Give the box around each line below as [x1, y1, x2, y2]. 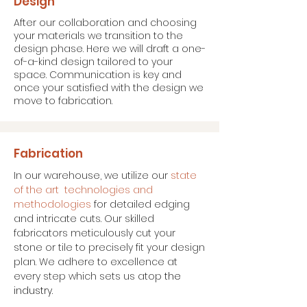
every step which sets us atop [14, 269, 162, 283]
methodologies [14, 197, 91, 211]
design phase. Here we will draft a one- [14, 42, 206, 56]
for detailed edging [91, 197, 190, 211]
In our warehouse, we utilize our [14, 169, 171, 182]
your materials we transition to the [14, 29, 183, 42]
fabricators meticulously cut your [14, 226, 175, 240]
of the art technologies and [14, 183, 153, 197]
